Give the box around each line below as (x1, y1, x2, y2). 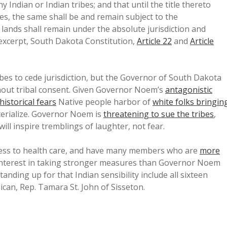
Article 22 (137, 35, 172, 47)
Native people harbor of (56, 96, 153, 108)
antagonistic (165, 84, 212, 96)
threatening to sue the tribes (103, 108, 214, 120)
